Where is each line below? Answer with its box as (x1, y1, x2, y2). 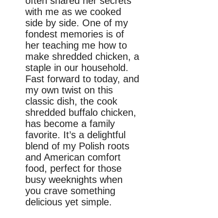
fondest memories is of (25, 29, 124, 40)
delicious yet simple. (25, 197, 112, 208)
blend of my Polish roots (25, 141, 129, 152)
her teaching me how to (25, 40, 127, 51)
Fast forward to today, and (25, 73, 139, 85)
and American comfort (25, 152, 121, 163)
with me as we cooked (25, 6, 121, 18)
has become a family (25, 118, 115, 129)
